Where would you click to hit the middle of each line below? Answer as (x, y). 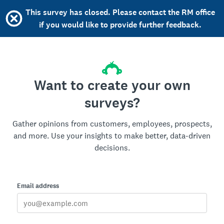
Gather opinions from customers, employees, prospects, (112, 124)
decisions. (112, 148)
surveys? (112, 103)
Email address (38, 186)
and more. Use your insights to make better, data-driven (112, 136)
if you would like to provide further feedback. (120, 25)
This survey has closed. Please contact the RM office (120, 12)
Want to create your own (112, 85)
